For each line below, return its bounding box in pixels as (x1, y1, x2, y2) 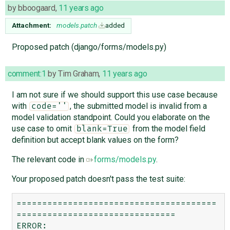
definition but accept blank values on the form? (11, 135, 179, 145)
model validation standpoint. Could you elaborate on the (11, 112, 210, 122)
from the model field (130, 123, 205, 133)
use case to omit (11, 123, 74, 133)
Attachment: (12, 21, 52, 29)
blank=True (76, 124, 128, 133)
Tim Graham (58, 68, 99, 79)
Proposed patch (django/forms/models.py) (11, 42, 166, 52)
